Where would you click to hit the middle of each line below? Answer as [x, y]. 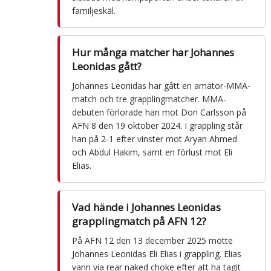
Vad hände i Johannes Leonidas [146, 207]
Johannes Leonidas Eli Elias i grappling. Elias [156, 253]
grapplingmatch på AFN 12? [139, 221]
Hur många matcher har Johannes [153, 52]
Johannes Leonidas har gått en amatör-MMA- [161, 85]
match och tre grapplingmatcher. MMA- [149, 99]
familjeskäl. [93, 10]
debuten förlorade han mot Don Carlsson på [159, 112]
